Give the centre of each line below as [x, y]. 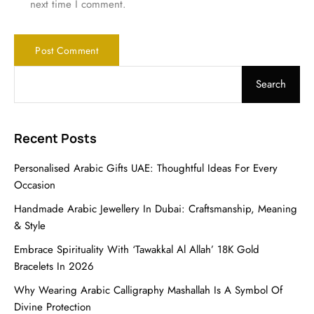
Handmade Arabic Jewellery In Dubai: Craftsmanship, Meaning [156, 209]
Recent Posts [55, 138]
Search [271, 84]
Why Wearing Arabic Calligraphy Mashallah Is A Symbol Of [148, 290]
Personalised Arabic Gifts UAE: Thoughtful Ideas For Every [146, 168]
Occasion [35, 185]
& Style [30, 226]
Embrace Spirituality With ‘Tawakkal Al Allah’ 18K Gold [137, 250]
